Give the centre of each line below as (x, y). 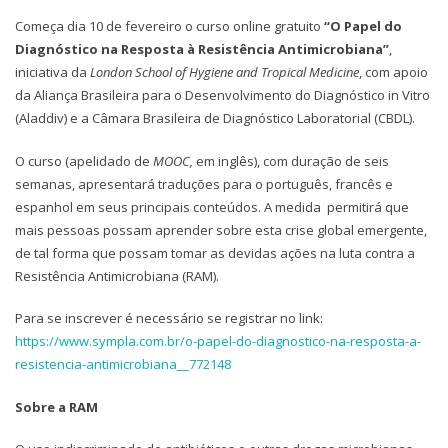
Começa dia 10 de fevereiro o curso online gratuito (169, 26)
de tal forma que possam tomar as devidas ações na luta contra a (215, 252)
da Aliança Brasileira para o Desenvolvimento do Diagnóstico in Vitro (222, 95)
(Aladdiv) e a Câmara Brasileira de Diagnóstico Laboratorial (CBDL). (215, 118)
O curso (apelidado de (84, 160)
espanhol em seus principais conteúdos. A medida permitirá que (212, 206)
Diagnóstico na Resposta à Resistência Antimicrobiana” (202, 49)
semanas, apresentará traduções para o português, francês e (204, 183)
